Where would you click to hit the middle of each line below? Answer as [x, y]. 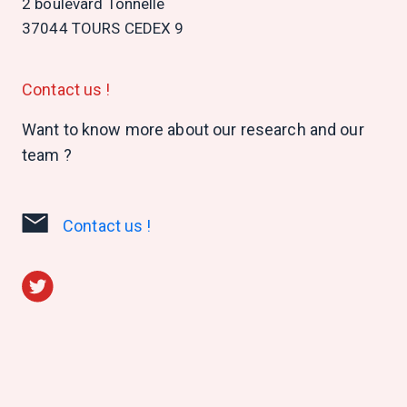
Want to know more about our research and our [193, 129]
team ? [47, 155]
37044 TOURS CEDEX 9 [103, 28]
